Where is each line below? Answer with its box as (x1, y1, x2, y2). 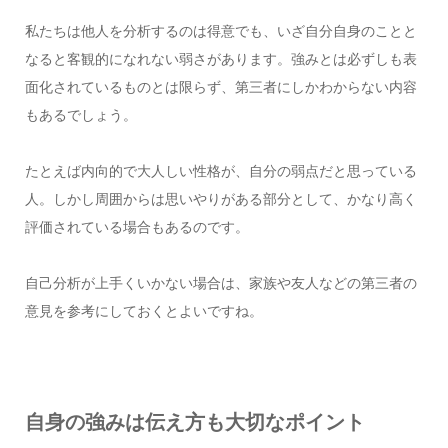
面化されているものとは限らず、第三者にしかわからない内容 (24, 79, 417, 96)
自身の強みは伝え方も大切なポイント (24, 411, 365, 434)
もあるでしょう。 (24, 107, 137, 124)
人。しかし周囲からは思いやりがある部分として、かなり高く (24, 191, 417, 208)
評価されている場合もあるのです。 (24, 219, 249, 236)
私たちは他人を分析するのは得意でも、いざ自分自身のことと (24, 23, 417, 40)
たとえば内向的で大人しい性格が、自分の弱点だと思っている (24, 163, 417, 180)
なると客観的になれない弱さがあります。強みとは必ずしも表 (24, 51, 417, 68)
